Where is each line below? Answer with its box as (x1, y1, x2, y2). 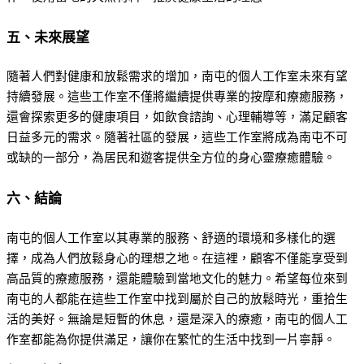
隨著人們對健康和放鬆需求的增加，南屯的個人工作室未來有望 (6, 69, 348, 84)
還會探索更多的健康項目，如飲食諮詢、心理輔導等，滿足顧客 (6, 110, 348, 125)
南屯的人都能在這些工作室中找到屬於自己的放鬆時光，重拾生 (6, 291, 348, 306)
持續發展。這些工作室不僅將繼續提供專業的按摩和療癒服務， (6, 89, 348, 105)
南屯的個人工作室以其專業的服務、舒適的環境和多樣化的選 (6, 230, 336, 245)
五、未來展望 (6, 28, 89, 45)
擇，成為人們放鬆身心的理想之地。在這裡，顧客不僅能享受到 (6, 250, 348, 266)
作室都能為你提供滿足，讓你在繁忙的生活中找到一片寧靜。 (6, 331, 336, 347)
